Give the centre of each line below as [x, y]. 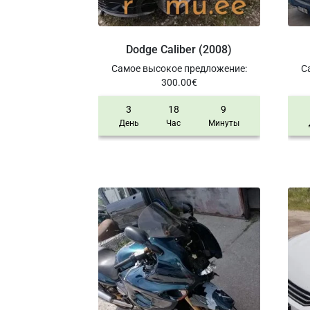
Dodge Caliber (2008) [179, 49]
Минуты [224, 123]
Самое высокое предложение [178, 68]
